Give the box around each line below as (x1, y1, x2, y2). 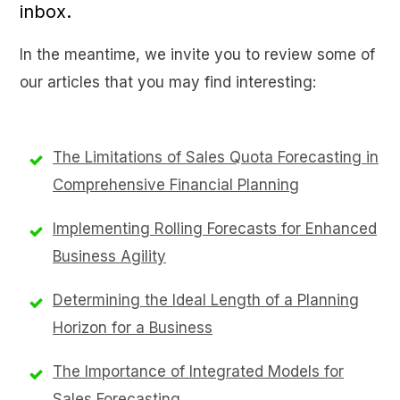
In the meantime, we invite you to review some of (20, 46, 375, 63)
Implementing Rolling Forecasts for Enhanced (53, 220, 377, 237)
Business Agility (53, 247, 166, 265)
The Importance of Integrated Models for (53, 362, 344, 380)
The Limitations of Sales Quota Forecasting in (53, 148, 379, 166)
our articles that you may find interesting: (20, 73, 316, 91)
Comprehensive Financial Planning (53, 176, 299, 194)
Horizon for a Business (53, 319, 212, 337)
